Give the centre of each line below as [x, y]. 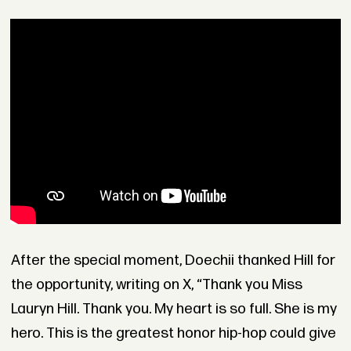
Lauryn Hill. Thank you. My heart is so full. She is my [174, 309]
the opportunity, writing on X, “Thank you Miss [156, 284]
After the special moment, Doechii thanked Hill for [173, 260]
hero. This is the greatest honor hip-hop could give [173, 333]
